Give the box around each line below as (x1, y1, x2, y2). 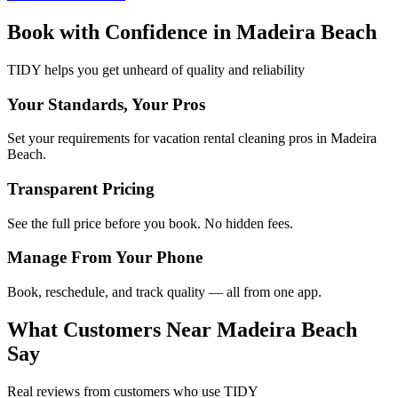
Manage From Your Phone (7, 248, 203, 267)
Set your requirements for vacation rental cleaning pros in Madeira (7, 131, 377, 147)
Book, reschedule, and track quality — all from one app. (7, 284, 322, 300)
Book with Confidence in (7, 20, 236, 44)
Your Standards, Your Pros (7, 94, 205, 114)
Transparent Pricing (7, 179, 155, 198)
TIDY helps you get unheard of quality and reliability (7, 61, 305, 77)
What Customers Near (7, 318, 217, 342)
